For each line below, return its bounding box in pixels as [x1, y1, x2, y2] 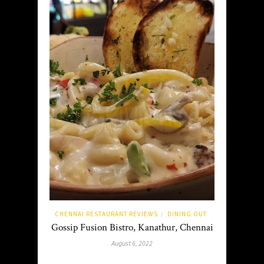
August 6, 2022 [111, 239, 153, 248]
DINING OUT [167, 210, 207, 219]
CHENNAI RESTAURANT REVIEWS [54, 210, 158, 219]
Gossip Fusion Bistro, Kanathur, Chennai [51, 221, 213, 235]
